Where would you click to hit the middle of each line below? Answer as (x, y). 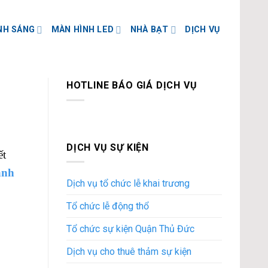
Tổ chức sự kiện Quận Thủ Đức (130, 229)
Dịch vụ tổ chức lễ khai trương (128, 184)
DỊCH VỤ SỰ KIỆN (108, 147)
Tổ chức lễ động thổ (108, 206)
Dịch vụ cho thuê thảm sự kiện (129, 252)
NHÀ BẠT (149, 30)
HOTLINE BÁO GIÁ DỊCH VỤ (132, 85)
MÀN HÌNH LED (83, 30)
